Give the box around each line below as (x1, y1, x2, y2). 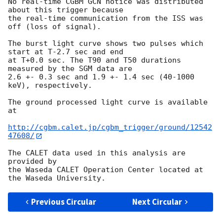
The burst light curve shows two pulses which (8, 39, 203, 48)
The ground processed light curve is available (8, 98, 208, 107)
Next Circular (132, 196, 183, 207)
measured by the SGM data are (8, 64, 132, 74)
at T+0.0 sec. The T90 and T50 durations (8, 56, 181, 65)
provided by (8, 156, 57, 166)
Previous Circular (31, 196, 97, 207)
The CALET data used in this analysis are (8, 148, 185, 157)
